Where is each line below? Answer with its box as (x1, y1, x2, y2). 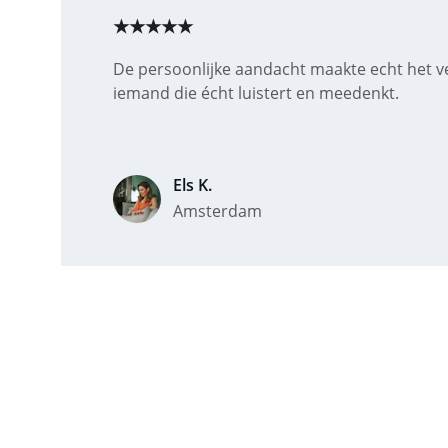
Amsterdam (172, 200, 262, 222)
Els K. (172, 174, 212, 196)
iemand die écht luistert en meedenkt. (112, 82, 399, 104)
